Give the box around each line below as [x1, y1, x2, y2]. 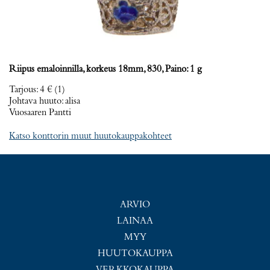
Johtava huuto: [9, 96, 65, 106]
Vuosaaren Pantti [9, 108, 71, 118]
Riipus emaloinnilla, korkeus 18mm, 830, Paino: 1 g [9, 64, 202, 74]
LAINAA [117, 216, 153, 226]
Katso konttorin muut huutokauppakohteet [9, 131, 172, 141]
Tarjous [9, 85, 36, 95]
